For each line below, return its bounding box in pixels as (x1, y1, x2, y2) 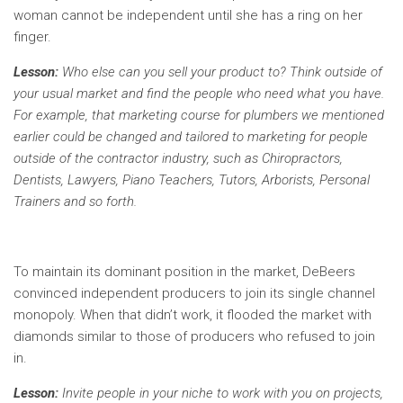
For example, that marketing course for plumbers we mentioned (13, 107, 384, 123)
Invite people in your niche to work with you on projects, (58, 385, 383, 401)
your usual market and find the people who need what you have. (13, 85, 384, 102)
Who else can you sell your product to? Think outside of (58, 64, 382, 80)
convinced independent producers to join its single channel (13, 285, 375, 301)
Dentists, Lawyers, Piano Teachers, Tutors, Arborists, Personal (13, 172, 370, 188)
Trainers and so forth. (13, 193, 137, 210)
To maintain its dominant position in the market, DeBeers (13, 264, 355, 280)
